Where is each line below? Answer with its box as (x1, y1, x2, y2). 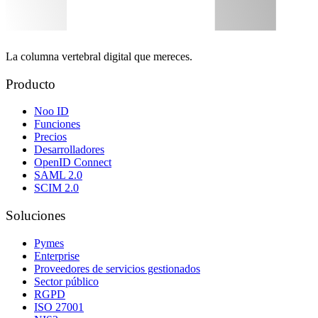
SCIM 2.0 (34, 182, 79, 194)
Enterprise (34, 249, 79, 262)
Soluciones (6, 208, 65, 224)
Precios (34, 131, 67, 143)
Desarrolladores (34, 143, 104, 156)
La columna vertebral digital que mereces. (6, 50, 192, 62)
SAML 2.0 (34, 169, 82, 182)
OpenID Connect (34, 156, 111, 169)
